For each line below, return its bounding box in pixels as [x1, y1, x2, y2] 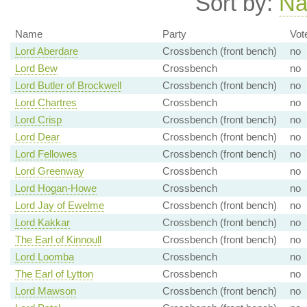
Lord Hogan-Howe [14, 182, 97, 195]
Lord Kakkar [14, 217, 70, 229]
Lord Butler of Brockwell [14, 79, 121, 92]
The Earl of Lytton [14, 268, 93, 280]
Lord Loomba [14, 251, 74, 263]
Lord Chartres [14, 97, 77, 109]
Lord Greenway [14, 165, 84, 177]
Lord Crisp [14, 114, 62, 126]
